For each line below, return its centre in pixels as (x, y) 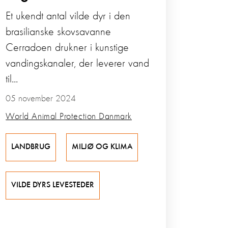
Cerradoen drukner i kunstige (67, 48)
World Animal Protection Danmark (69, 117)
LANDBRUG (31, 147)
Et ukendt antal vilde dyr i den (68, 17)
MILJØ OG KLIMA (102, 147)
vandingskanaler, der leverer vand (78, 64)
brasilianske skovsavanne (59, 32)
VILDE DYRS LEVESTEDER (53, 186)
